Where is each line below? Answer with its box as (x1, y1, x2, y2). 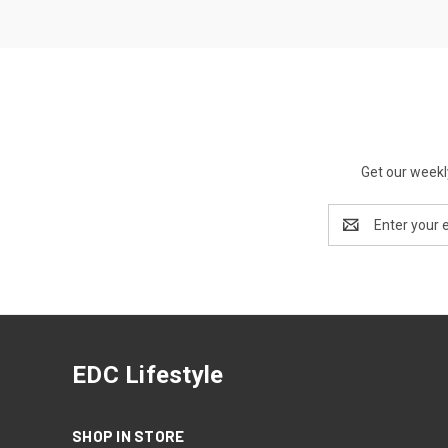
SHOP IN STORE (72, 426, 185, 445)
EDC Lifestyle (72, 360, 224, 389)
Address (328, 226, 381, 243)
